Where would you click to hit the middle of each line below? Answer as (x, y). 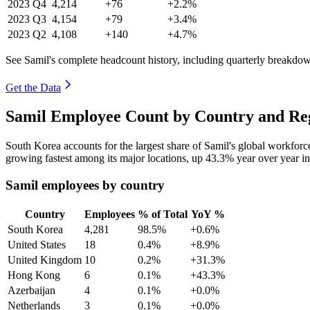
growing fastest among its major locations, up (106, 158)
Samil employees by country (85, 185)
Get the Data (33, 87)
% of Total (163, 214)
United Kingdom (45, 259)
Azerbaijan (31, 290)
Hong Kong (34, 275)
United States (37, 244)
